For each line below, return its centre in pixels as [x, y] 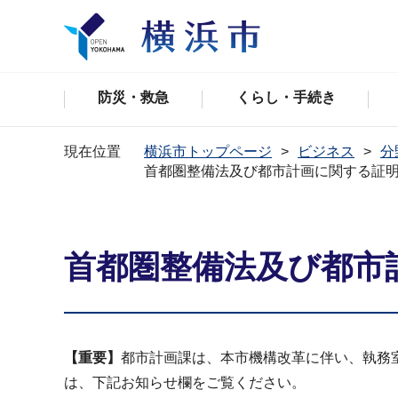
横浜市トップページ [208, 151]
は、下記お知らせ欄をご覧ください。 [185, 382]
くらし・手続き [286, 97]
